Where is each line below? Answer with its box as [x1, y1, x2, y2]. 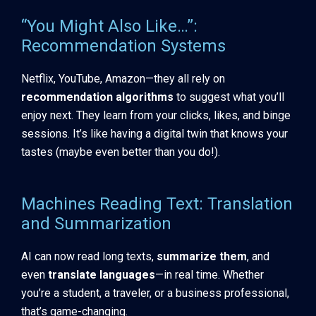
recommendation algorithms [21, 90, 174, 104]
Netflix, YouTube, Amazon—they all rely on [21, 72, 225, 86]
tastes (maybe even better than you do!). [21, 145, 220, 159]
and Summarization [21, 213, 171, 233]
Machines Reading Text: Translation [21, 193, 293, 214]
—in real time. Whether [155, 267, 264, 281]
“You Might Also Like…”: [21, 16, 197, 37]
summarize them [157, 249, 247, 263]
